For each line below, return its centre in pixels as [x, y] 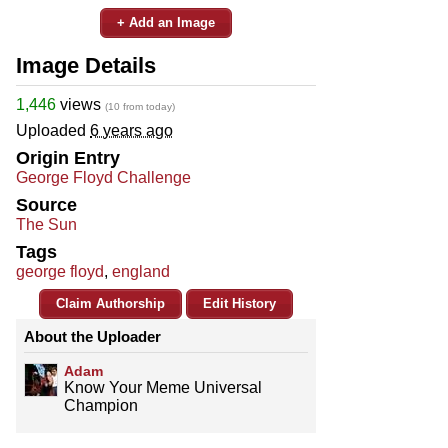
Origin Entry [68, 157]
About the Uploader [92, 336]
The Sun [46, 224]
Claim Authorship [110, 303]
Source [46, 204]
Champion [101, 405]
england [141, 271]
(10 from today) [140, 106]
